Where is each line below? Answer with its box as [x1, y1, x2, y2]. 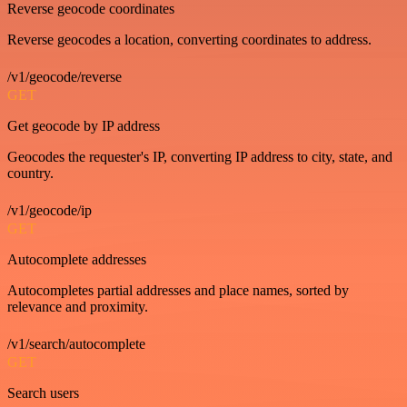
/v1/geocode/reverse [7, 69, 122, 84]
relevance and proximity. [7, 299, 148, 314]
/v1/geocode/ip [7, 203, 92, 218]
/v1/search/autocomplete [7, 336, 145, 352]
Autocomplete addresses [7, 252, 146, 267]
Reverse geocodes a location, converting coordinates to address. [7, 32, 372, 47]
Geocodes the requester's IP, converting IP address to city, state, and [7, 149, 392, 164]
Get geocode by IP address [7, 118, 160, 134]
